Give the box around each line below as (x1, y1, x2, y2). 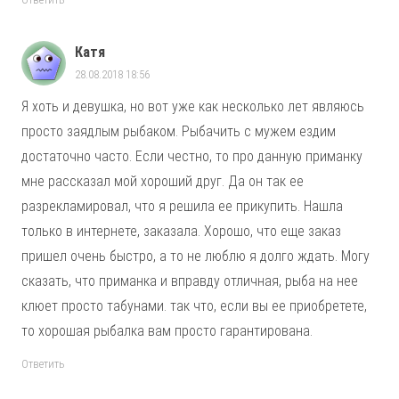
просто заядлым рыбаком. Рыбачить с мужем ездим (21, 122, 336, 140)
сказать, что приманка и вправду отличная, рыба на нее (21, 272, 358, 289)
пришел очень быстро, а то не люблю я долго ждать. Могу (21, 247, 370, 265)
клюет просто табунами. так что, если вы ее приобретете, (21, 297, 367, 314)
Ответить (21, 357, 65, 371)
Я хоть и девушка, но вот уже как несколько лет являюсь (21, 97, 364, 115)
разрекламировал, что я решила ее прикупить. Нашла (21, 197, 343, 215)
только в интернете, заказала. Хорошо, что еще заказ (21, 222, 341, 240)
